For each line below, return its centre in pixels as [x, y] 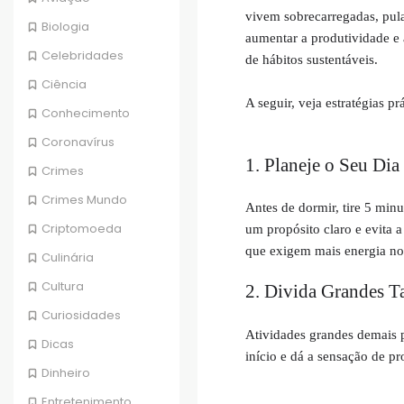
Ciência [64, 85]
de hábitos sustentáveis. [311, 59]
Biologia [65, 27]
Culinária [68, 258]
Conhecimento [86, 114]
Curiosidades [81, 316]
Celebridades [83, 56]
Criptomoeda [82, 229]
